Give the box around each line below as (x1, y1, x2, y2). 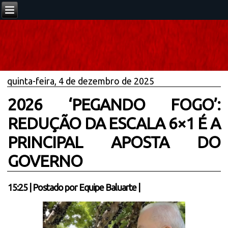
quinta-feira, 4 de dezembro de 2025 (7, 76, 155, 86)
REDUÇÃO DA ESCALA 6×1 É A (8, 114, 220, 132)
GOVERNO (8, 152, 83, 170)
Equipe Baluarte (79, 182, 137, 192)
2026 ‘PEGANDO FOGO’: (8, 95, 220, 113)
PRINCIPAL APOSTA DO (8, 133, 220, 151)
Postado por (33, 182, 79, 192)
